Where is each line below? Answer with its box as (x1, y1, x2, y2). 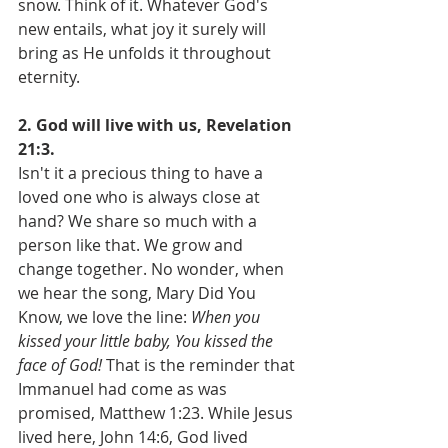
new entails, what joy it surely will (18, 18, 270, 40)
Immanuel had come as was (18, 378, 231, 400)
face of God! (18, 354, 106, 376)
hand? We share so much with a (18, 210, 261, 232)
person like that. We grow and (18, 234, 247, 256)
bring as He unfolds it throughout (18, 42, 275, 64)
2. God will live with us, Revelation (18, 114, 296, 136)
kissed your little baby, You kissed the (18, 330, 277, 352)
